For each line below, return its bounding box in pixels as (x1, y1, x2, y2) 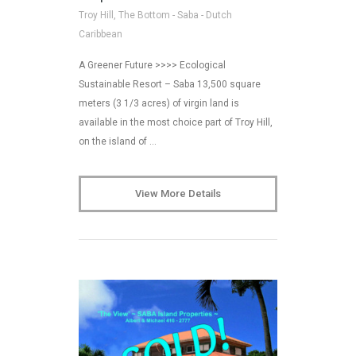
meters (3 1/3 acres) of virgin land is (79, 97, 239, 109)
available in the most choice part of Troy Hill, (79, 116, 273, 128)
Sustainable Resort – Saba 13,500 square (79, 78, 261, 90)
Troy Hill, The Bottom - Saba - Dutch (79, 9, 232, 21)
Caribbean (79, 28, 122, 40)
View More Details (135, 187, 221, 199)
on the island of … (79, 135, 157, 147)
